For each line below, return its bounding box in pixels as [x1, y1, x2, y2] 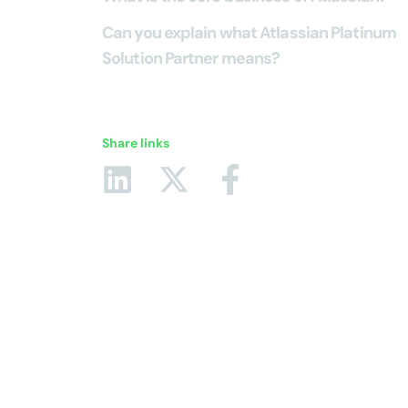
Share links [102, 135, 169, 151]
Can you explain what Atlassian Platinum [102, 22, 396, 44]
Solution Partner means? [102, 47, 280, 69]
